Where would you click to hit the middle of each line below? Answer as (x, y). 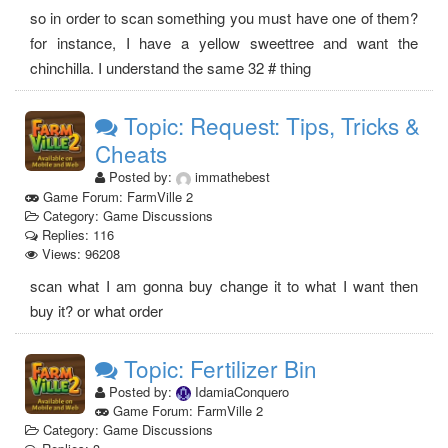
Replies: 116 (76, 234)
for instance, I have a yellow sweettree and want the (224, 43)
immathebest (230, 177)
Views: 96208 (79, 253)
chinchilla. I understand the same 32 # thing (170, 68)
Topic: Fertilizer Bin (217, 367)
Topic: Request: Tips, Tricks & (269, 125)
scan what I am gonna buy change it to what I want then (224, 285)
